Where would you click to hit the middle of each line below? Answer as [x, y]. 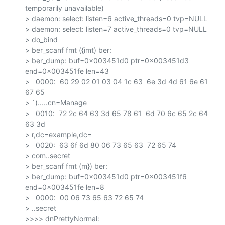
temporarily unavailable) [65, 8]
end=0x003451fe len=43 [67, 71]
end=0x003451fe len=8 [65, 187]
